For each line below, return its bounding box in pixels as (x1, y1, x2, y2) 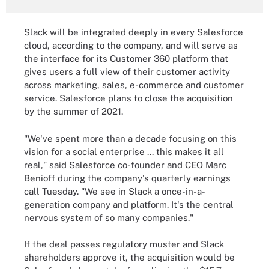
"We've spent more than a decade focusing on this (24, 133, 237, 144)
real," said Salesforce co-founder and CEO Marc (24, 159, 226, 170)
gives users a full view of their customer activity (24, 67, 230, 77)
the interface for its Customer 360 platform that (24, 53, 228, 64)
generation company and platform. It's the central (24, 199, 234, 210)
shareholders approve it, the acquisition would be (24, 252, 235, 262)
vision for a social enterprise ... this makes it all (24, 146, 224, 157)
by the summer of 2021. (24, 106, 123, 116)
